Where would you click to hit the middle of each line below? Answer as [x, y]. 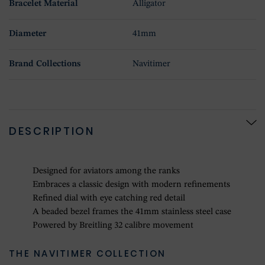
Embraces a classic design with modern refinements [131, 185]
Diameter [28, 34]
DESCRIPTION [52, 131]
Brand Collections [45, 64]
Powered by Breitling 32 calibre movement [113, 226]
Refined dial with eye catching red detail [109, 199]
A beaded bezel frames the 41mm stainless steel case [132, 212]
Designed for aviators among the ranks [106, 172]
